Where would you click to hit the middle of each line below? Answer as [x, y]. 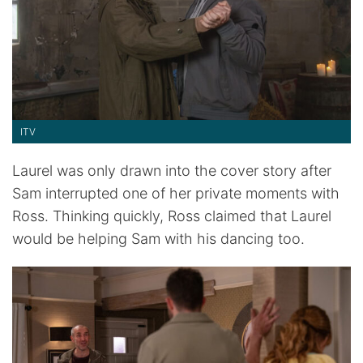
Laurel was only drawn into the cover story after [172, 170]
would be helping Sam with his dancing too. [158, 238]
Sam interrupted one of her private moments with [176, 193]
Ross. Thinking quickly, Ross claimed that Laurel [172, 216]
